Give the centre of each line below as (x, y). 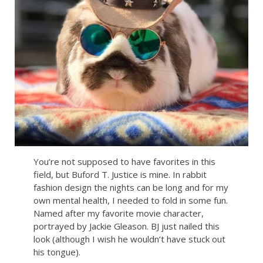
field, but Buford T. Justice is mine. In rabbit (120, 175)
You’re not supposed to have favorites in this (124, 162)
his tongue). (57, 252)
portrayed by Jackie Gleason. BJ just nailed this (126, 226)
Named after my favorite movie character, (118, 213)
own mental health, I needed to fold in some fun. (130, 200)
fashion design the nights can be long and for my (131, 188)
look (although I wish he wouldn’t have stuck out (129, 239)
